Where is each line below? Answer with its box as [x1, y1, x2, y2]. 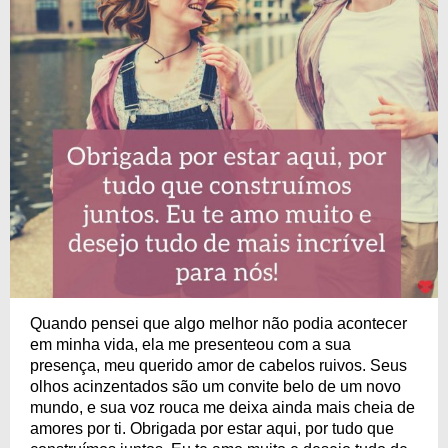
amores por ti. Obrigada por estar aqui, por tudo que [30, 420, 394, 437]
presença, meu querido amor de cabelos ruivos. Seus [30, 357, 407, 374]
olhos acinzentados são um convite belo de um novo [30, 378, 401, 395]
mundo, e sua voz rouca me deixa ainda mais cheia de [30, 399, 415, 416]
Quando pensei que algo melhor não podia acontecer [30, 315, 407, 332]
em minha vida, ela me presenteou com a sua [30, 336, 351, 353]
